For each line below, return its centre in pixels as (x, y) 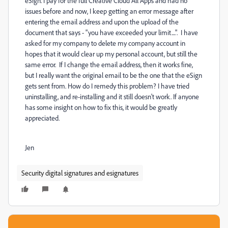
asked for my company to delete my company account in (105, 43)
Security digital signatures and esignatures (80, 173)
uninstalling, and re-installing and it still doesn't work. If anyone (112, 96)
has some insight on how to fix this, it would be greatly (101, 107)
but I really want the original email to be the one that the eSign (113, 75)
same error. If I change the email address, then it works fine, (109, 64)
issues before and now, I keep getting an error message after (109, 11)
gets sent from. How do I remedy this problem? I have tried (107, 86)
